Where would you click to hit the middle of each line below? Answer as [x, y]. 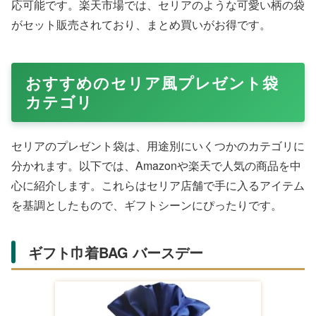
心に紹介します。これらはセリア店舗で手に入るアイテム [158, 185]
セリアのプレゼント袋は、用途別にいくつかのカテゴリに [158, 145]
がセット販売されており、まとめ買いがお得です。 [141, 24]
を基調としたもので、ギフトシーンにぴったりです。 [147, 205]
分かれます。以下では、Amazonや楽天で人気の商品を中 [156, 165]
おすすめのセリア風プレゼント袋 [152, 82]
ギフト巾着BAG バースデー [116, 252]
